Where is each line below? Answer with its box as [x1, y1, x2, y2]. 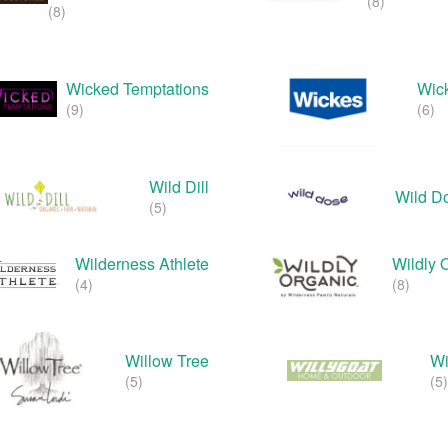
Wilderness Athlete [75, 252, 209, 276]
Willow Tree [125, 348, 209, 372]
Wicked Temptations [66, 76, 209, 100]
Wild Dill [149, 174, 209, 198]
